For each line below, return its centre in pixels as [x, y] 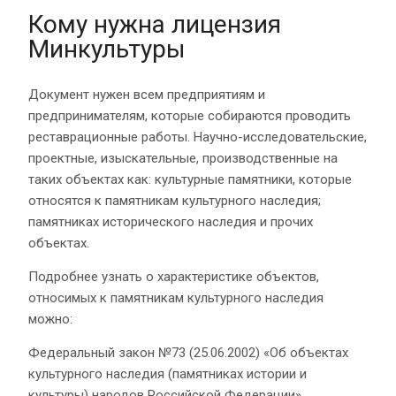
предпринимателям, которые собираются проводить [190, 115]
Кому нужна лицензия [155, 24]
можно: [50, 319]
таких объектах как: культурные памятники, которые [190, 179]
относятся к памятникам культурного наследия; [175, 200]
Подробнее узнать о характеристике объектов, [174, 276]
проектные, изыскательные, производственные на [183, 158]
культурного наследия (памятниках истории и [168, 373]
